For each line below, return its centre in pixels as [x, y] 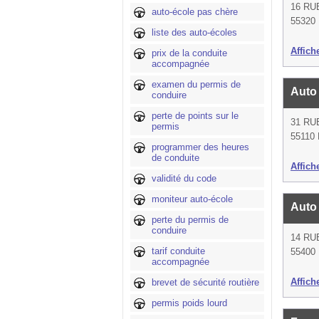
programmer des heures [200, 147]
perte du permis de [190, 220]
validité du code [184, 178]
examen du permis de [196, 84]
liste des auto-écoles [194, 32]
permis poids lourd [189, 303]
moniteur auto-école [192, 199]
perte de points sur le [195, 116]
